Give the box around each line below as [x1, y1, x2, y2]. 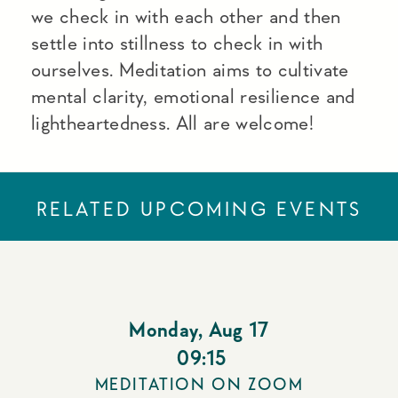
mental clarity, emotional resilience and [31, 86, 355, 107]
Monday [129, 319, 199, 341]
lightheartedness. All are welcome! [31, 113, 314, 133]
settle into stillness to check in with [31, 33, 323, 53]
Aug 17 [208, 319, 269, 341]
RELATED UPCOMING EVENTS [36, 199, 362, 219]
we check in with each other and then [31, 6, 341, 27]
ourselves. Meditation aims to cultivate [31, 60, 349, 80]
